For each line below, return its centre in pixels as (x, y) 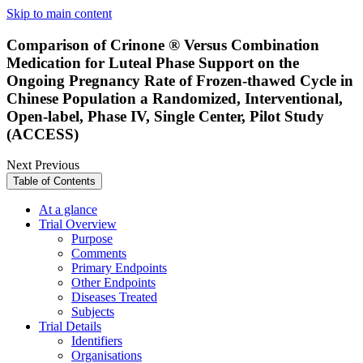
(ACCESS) (43, 134)
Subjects (93, 312)
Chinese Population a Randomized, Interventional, (175, 98)
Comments (99, 254)
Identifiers (97, 341)
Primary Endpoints (119, 268)
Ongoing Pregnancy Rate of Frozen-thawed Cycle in (180, 80)
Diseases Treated (114, 297)
